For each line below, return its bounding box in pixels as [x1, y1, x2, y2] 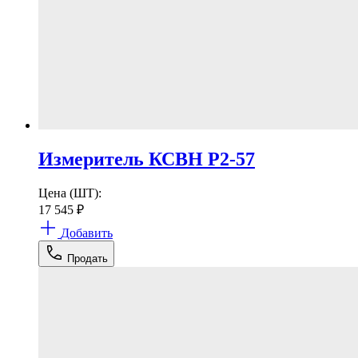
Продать [67, 253, 108, 265]
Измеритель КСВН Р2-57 [38, 149, 255, 170]
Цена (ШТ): [38, 186, 101, 201]
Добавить [61, 226, 113, 241]
